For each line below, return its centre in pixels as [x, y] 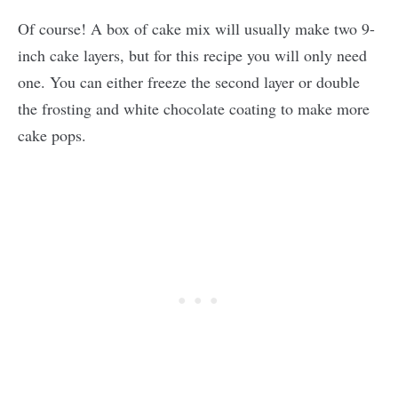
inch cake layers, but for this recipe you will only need [192, 56]
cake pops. [52, 135]
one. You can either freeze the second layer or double [189, 82]
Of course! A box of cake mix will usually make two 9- [196, 29]
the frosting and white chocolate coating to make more [194, 109]
